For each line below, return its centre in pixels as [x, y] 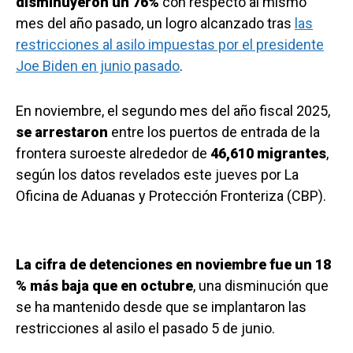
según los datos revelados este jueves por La [157, 175]
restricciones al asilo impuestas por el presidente [170, 45]
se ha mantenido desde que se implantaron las [161, 307]
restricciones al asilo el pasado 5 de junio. [145, 329]
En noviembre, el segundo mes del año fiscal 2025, [173, 111]
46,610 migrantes [268, 154]
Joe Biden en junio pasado [98, 66]
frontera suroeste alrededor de [113, 154]
